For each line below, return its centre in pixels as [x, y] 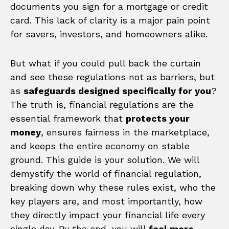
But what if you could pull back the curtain [106, 63]
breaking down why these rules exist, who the [113, 187]
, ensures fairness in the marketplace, [125, 132]
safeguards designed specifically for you [117, 90]
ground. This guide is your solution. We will [105, 159]
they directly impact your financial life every [108, 215]
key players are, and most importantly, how [106, 201]
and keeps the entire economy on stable [100, 146]
